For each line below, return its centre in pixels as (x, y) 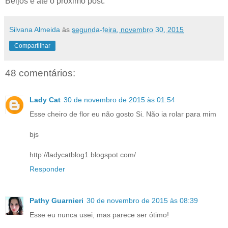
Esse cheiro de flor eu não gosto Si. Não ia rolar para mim (123, 114)
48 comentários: (40, 73)
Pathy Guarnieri (56, 200)
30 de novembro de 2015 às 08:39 (142, 200)
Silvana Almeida (36, 30)
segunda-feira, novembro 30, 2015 (128, 30)
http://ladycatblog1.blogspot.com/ (83, 154)
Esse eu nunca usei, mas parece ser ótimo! (99, 215)
